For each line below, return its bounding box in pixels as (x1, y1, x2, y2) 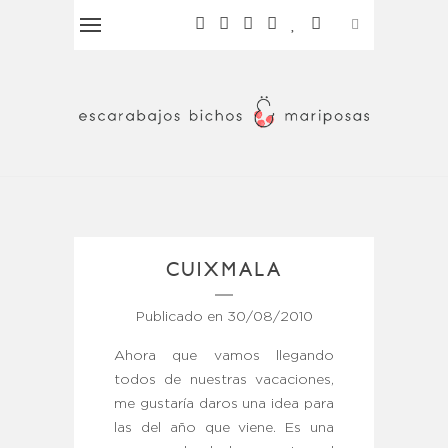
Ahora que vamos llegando (114, 350, 334, 363)
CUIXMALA (165, 258, 283, 282)
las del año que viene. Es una (114, 422, 334, 435)
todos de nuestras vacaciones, (114, 374, 334, 387)
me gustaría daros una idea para (114, 398, 334, 411)
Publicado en (135, 311, 227, 324)
